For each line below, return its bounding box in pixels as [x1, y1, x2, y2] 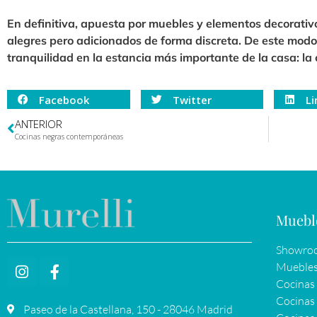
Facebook [39, 92, 89, 107]
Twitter [172, 92, 212, 107]
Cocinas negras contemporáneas [15, 132, 123, 142]
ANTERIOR [15, 117, 62, 132]
